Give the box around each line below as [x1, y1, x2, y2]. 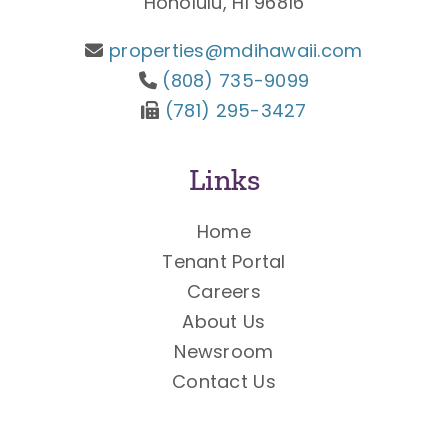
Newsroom [174, 339, 274, 365]
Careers [187, 279, 261, 305]
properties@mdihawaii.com [109, 38, 363, 64]
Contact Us [172, 369, 276, 395]
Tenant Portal [162, 249, 286, 275]
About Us [182, 309, 266, 335]
